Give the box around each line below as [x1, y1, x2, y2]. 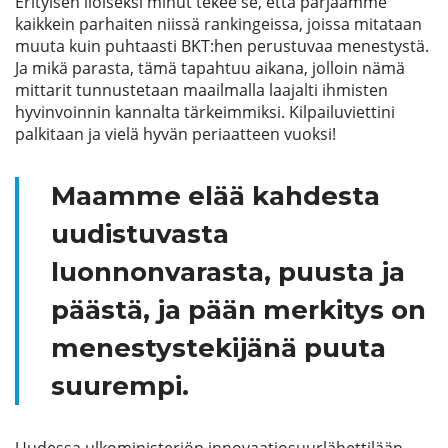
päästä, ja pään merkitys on [51, 294, 426, 326]
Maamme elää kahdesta [51, 180, 380, 212]
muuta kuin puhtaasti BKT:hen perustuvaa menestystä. [15, 35, 429, 57]
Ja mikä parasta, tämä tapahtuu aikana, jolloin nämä [15, 57, 405, 79]
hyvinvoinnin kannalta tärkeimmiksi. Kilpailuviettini [15, 101, 395, 123]
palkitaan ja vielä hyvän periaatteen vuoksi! [15, 123, 336, 145]
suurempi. [51, 370, 189, 402]
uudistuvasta [51, 218, 229, 250]
